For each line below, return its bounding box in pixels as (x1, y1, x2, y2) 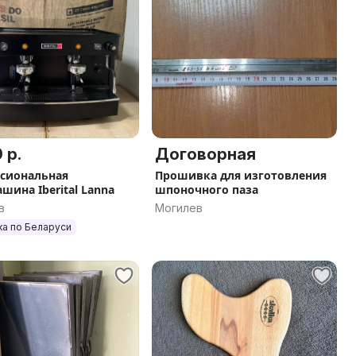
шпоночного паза (155, 182, 258, 197)
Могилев (155, 201, 203, 215)
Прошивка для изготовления (155, 168, 327, 183)
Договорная (155, 145, 256, 164)
